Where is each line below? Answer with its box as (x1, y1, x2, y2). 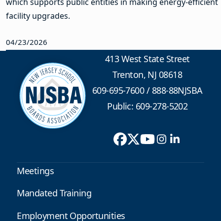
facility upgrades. (6, 10, 72, 21)
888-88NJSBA (151, 84, 203, 97)
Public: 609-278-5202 (107, 100, 188, 112)
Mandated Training (17, 187, 92, 199)
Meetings (17, 164, 54, 177)
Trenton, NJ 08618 (112, 69, 183, 81)
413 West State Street (105, 53, 190, 65)
